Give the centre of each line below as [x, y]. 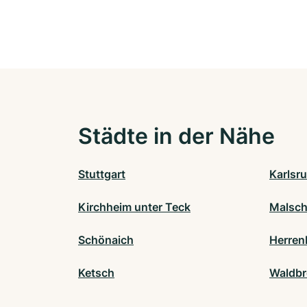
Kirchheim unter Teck [134, 207]
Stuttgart [102, 174]
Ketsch [96, 273]
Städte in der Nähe [176, 136]
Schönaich [106, 240]
